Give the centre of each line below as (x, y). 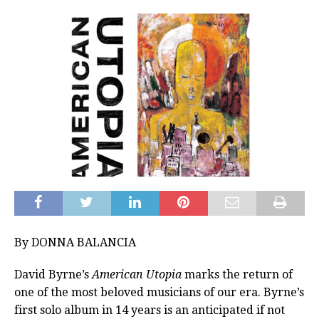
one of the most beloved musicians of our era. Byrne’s (159, 293)
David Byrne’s (53, 275)
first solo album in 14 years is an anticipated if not (150, 310)
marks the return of (237, 275)
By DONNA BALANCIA (75, 243)
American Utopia (137, 275)
